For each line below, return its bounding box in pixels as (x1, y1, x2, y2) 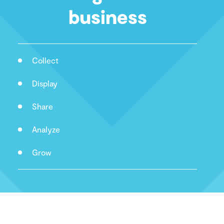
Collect (32, 55, 58, 65)
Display (32, 78, 57, 88)
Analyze (32, 124, 60, 134)
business (68, 5, 147, 28)
